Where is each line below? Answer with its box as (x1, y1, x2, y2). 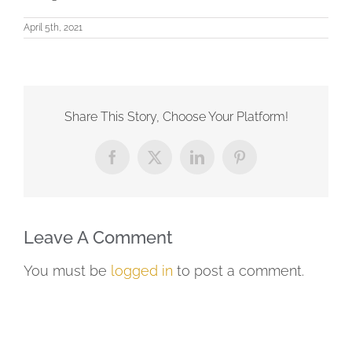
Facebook (111, 156, 167, 170)
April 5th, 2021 (24, 21, 82, 33)
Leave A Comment (24, 227, 173, 248)
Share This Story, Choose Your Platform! (64, 109, 288, 125)
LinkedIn (196, 156, 248, 170)
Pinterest (238, 156, 288, 170)
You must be (24, 262, 111, 280)
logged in (111, 262, 173, 280)
